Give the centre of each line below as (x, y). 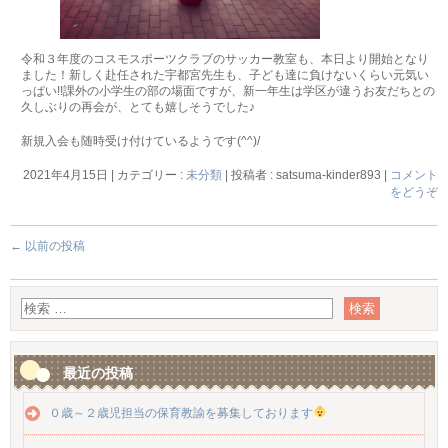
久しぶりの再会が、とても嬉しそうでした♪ (138, 107)
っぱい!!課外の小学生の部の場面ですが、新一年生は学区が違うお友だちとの (228, 91)
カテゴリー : (151, 175)
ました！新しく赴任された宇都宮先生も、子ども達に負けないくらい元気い (225, 75)
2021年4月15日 (65, 175)
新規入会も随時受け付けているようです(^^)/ (141, 141)
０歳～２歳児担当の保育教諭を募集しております (181, 413)
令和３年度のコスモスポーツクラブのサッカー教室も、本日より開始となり (225, 59)
